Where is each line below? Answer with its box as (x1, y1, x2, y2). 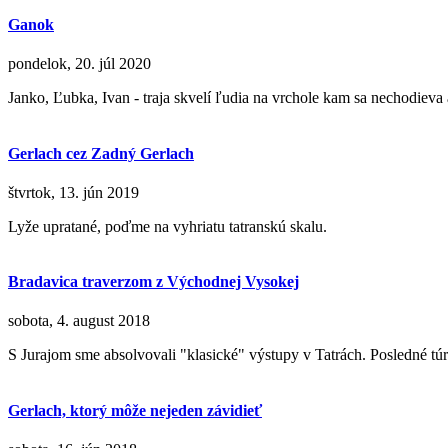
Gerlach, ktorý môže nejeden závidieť (8, 401, 262, 419)
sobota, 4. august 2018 (8, 312, 150, 330)
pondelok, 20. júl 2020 (8, 55, 151, 73)
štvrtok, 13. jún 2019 (8, 183, 139, 201)
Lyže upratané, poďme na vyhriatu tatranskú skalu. (8, 217, 327, 235)
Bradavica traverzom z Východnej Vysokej (8, 273, 299, 291)
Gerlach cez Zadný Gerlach (8, 144, 194, 162)
